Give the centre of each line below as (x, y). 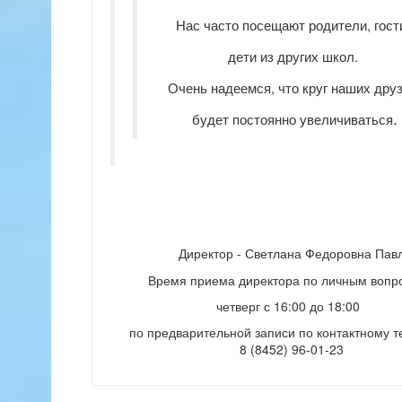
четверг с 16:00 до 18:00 (290, 306)
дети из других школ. (294, 56)
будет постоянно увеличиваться (292, 119)
